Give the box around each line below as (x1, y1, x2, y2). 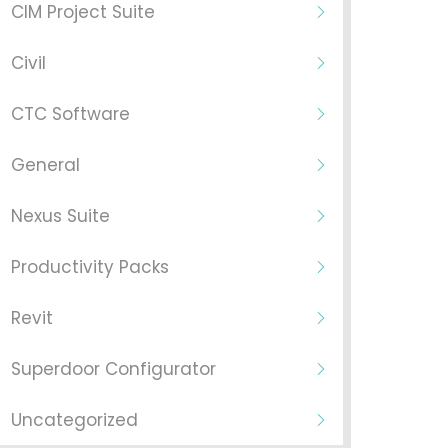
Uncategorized (10, 408, 138, 432)
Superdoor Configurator (10, 357, 216, 381)
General (10, 153, 80, 177)
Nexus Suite (10, 204, 110, 228)
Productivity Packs (10, 255, 169, 279)
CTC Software (10, 102, 130, 126)
